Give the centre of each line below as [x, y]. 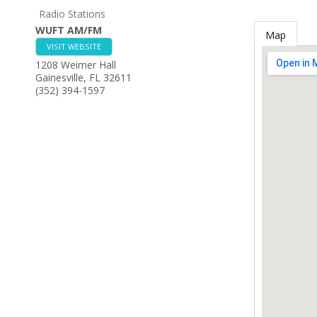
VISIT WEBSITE [74, 46]
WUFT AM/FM [69, 30]
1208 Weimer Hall [76, 65]
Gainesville [59, 77]
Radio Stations [72, 14]
